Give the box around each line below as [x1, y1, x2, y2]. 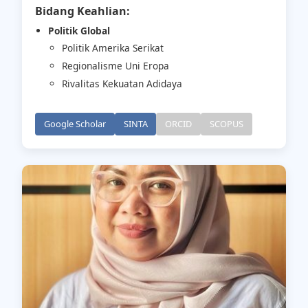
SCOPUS [209, 118, 243, 131]
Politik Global [48, 23, 111, 37]
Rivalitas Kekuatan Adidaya [61, 77, 182, 91]
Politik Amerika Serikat [61, 41, 164, 55]
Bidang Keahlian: [35, 3, 131, 19]
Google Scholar [43, 118, 106, 131]
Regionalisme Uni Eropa [61, 59, 169, 73]
